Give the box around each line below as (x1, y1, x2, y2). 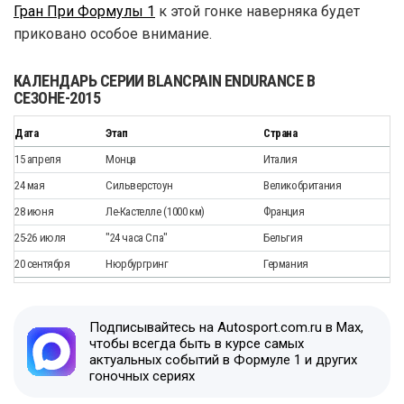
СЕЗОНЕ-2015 (14, 87, 101, 107)
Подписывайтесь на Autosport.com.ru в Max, (89, 318, 363, 335)
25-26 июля (14, 230, 67, 244)
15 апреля (14, 151, 61, 166)
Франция (263, 204, 305, 218)
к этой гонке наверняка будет (155, 2, 360, 20)
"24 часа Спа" (106, 230, 168, 244)
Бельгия (263, 230, 303, 244)
